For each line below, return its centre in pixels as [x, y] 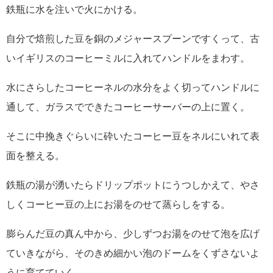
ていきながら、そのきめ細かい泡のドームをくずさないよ [133, 253]
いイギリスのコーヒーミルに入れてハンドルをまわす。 [128, 58]
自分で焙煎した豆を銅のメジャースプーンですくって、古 [133, 38]
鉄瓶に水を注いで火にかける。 [74, 9]
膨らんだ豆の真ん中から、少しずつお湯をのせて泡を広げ [133, 233]
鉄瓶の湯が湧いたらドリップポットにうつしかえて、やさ [133, 185]
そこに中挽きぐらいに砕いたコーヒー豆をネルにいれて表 [133, 136]
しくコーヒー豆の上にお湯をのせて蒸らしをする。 [118, 204]
